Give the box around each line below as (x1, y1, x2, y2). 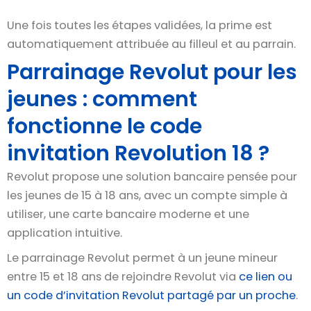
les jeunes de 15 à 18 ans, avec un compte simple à (7, 187, 287, 204)
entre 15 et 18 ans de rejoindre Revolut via (7, 268, 239, 285)
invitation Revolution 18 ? (7, 139, 269, 169)
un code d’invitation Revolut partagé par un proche (7, 287, 296, 303)
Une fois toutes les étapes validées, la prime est (7, 17, 272, 34)
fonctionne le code (7, 112, 202, 142)
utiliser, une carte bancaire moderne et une (7, 206, 249, 223)
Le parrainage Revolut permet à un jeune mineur (7, 249, 278, 266)
